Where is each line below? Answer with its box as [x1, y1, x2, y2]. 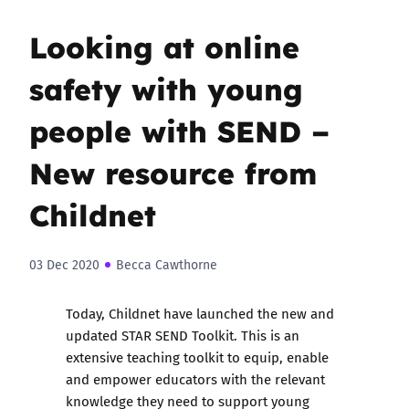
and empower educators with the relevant [66, 369, 325, 389]
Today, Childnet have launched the [66, 303, 281, 323]
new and [281, 303, 334, 323]
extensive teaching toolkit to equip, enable [66, 347, 329, 367]
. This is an [234, 325, 299, 345]
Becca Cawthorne [116, 256, 217, 274]
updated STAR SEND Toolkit [66, 325, 234, 345]
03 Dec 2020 [29, 256, 100, 274]
